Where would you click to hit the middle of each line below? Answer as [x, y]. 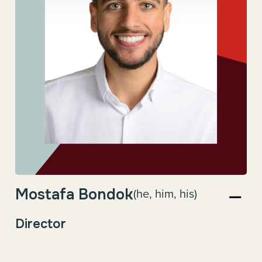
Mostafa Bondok [74, 194]
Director [41, 224]
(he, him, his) [165, 193]
